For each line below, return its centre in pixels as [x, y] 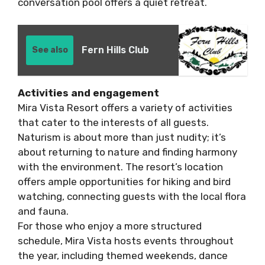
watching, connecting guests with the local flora [132, 197]
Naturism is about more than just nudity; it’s [122, 138]
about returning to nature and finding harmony [127, 152]
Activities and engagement [88, 93]
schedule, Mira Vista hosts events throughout [126, 241]
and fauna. [43, 211]
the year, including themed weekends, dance [123, 256]
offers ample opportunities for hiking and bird [124, 182]
